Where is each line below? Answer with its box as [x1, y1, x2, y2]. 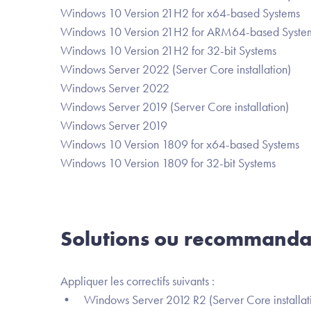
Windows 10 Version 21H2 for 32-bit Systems [60, 42, 276, 58]
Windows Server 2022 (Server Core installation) [60, 61, 291, 77]
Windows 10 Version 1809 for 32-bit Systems [60, 155, 276, 171]
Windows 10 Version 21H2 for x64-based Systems [60, 5, 300, 21]
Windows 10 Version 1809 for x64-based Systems [60, 136, 299, 152]
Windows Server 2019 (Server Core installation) [60, 99, 289, 115]
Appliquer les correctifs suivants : [60, 273, 215, 289]
